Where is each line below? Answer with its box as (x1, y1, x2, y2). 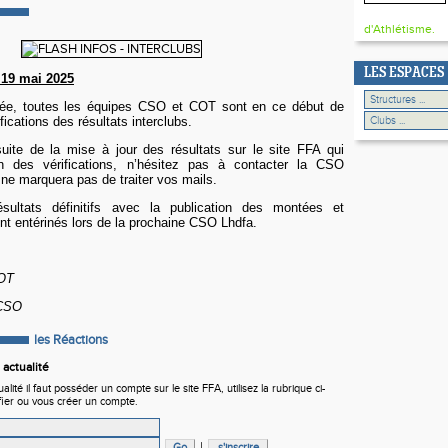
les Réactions (34, 332, 108, 348)
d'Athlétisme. (364, 22, 435, 36)
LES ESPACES (364, 66, 444, 81)
